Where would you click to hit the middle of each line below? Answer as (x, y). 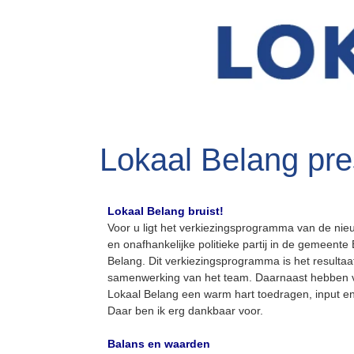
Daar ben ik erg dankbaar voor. (187, 311)
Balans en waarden (159, 344)
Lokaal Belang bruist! (166, 211)
